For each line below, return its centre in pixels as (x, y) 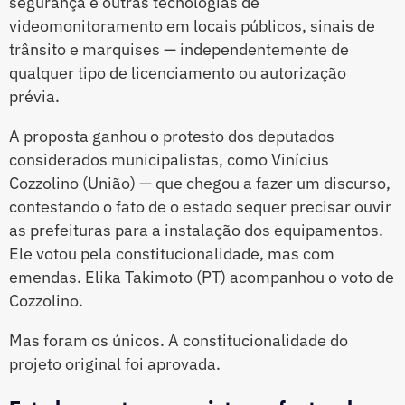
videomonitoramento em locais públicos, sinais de (192, 26)
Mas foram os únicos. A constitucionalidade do (179, 341)
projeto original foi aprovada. (115, 364)
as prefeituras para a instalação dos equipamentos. (196, 231)
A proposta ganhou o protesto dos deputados (172, 137)
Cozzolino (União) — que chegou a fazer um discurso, (200, 184)
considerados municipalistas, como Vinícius (169, 160)
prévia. (34, 97)
